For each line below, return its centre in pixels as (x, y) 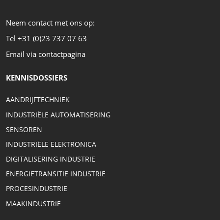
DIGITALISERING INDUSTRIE (51, 159)
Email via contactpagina (46, 54)
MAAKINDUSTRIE (33, 203)
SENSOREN (24, 129)
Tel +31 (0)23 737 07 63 (46, 39)
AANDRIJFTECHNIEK (38, 100)
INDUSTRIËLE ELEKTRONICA (51, 144)
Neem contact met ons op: (50, 23)
